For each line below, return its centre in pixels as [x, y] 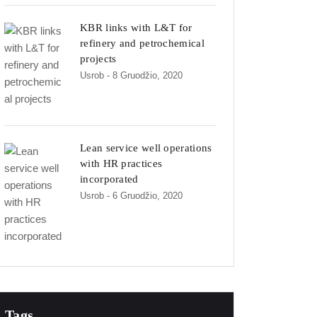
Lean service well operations [146, 148]
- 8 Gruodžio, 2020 [145, 76]
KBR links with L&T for [136, 28]
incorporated [109, 179]
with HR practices [121, 164]
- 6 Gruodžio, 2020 [145, 196]
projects [98, 59]
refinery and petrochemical [142, 44]
